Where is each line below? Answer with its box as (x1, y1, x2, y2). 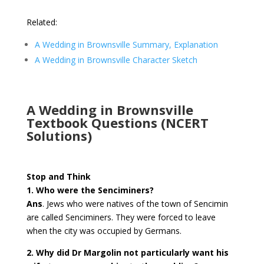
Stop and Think (26, 171, 91, 183)
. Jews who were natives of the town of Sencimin (42, 198, 228, 210)
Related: (26, 16, 60, 28)
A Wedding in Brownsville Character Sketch (34, 54, 197, 66)
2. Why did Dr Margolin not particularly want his (26, 247, 229, 259)
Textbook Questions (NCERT (26, 114, 209, 132)
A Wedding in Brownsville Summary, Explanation (34, 39, 218, 51)
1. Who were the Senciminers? (26, 184, 154, 196)
